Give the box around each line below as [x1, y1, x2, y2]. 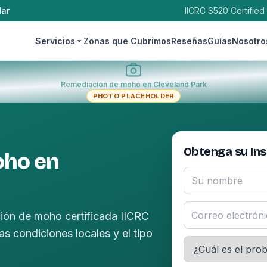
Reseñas [170, 35, 207, 46]
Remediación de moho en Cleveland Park [60, 80, 207, 89]
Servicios [35, 35, 75, 46]
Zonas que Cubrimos [83, 35, 171, 46]
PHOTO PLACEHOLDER [92, 92, 175, 100]
